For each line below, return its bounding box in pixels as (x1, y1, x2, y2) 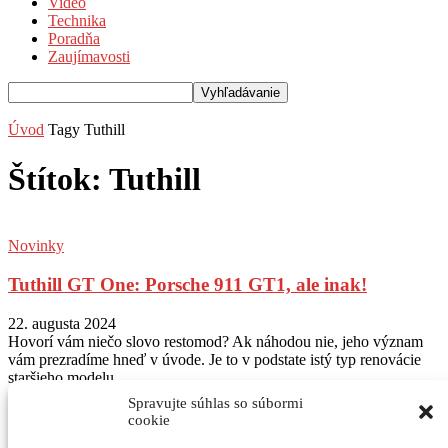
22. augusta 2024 (8, 314, 116, 332)
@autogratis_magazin (189, 407, 337, 425)
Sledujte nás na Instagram (8, 407, 189, 425)
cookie (128, 412, 170, 428)
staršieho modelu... (8, 368, 126, 386)
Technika (48, 12, 106, 30)
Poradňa (48, 30, 100, 48)
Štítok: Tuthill (8, 160, 201, 197)
